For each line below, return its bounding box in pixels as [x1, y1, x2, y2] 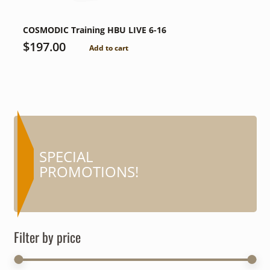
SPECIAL [39, 146, 93, 166]
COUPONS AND [114, 145, 231, 168]
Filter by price [13, 227, 81, 246]
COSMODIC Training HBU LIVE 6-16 [22, 25, 166, 36]
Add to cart [89, 43, 129, 54]
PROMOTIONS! [39, 161, 139, 181]
